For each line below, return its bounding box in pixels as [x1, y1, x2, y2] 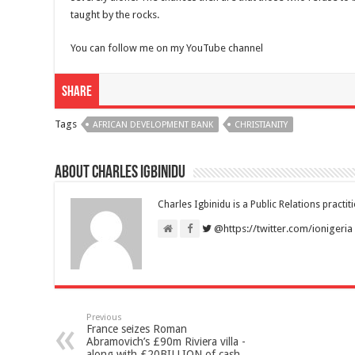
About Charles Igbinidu [55, 164, 185, 183]
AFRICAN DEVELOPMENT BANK [93, 120, 213, 131]
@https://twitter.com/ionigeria [212, 223, 353, 235]
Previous [86, 312, 122, 323]
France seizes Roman [86, 323, 187, 336]
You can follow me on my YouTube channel [71, 42, 263, 55]
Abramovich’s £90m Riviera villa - [86, 335, 246, 349]
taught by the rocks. [71, 9, 159, 21]
